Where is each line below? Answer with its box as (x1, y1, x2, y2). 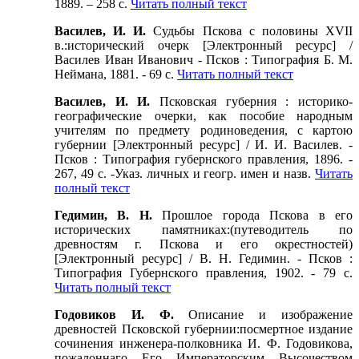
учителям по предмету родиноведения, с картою (54, 123, 353, 138)
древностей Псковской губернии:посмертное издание (54, 322, 353, 337)
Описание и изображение (188, 308, 353, 322)
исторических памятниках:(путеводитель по (54, 223, 353, 237)
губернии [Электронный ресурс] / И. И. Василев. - (54, 138, 353, 152)
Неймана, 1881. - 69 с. (54, 67, 177, 82)
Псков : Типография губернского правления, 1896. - (54, 152, 353, 167)
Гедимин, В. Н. (54, 208, 163, 223)
